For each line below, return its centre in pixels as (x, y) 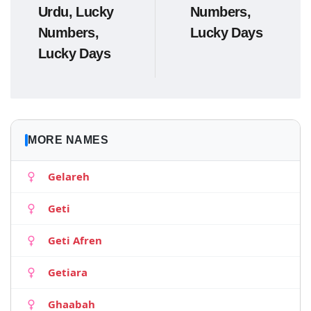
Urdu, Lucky (76, 12)
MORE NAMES (68, 140)
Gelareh (69, 176)
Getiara (68, 272)
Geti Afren (75, 240)
